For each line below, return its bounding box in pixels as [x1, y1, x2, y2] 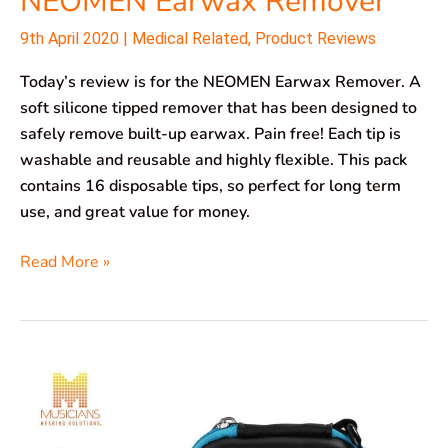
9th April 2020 [20, 28, 123, 48]
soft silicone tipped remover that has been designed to [20, 96, 417, 119]
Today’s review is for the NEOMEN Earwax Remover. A [20, 70, 421, 93]
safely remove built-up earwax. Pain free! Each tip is [20, 122, 401, 145]
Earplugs [19, 387, 82, 410]
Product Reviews [255, 28, 376, 48]
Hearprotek [19, 361, 101, 384]
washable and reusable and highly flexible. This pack [20, 148, 407, 171]
